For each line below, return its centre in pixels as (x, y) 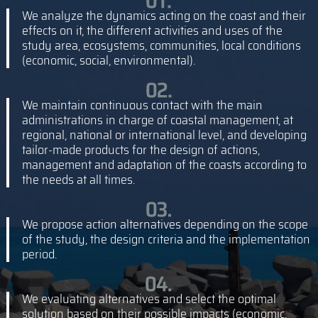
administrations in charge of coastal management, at (157, 120)
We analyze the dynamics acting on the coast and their (164, 16)
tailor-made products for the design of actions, (141, 150)
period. (39, 254)
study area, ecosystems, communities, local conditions (161, 46)
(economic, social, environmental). (108, 61)
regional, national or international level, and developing (164, 135)
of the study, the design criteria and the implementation (166, 240)
